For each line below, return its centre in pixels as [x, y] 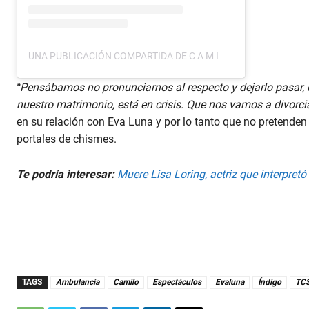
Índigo [270, 282]
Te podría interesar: [66, 175]
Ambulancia [78, 282]
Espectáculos [177, 282]
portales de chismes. [67, 139]
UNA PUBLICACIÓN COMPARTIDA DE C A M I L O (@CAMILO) [226, 56]
